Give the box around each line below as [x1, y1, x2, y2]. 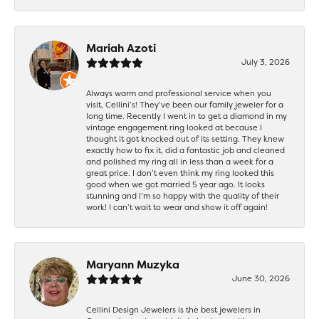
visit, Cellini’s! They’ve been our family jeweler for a [86, 98, 283, 110]
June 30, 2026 [232, 272, 290, 284]
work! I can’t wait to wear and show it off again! [86, 201, 268, 213]
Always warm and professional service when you [86, 87, 271, 99]
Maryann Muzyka [86, 256, 179, 272]
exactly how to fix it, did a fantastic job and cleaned [86, 144, 285, 156]
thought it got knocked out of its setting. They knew [86, 132, 284, 145]
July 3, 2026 [241, 56, 290, 68]
